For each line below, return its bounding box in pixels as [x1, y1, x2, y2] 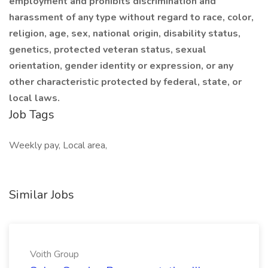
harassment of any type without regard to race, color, [9, 11, 254, 24]
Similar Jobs [9, 187, 74, 203]
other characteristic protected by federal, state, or [9, 75, 242, 89]
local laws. [9, 92, 60, 105]
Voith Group [30, 248, 79, 261]
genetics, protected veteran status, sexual [9, 43, 206, 56]
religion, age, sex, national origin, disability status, [9, 27, 240, 40]
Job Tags [9, 106, 54, 123]
